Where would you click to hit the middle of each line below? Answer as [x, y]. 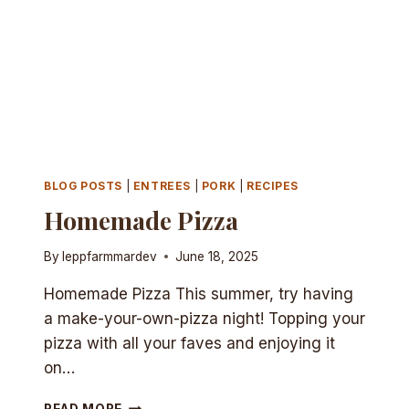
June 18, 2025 [217, 256]
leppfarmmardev [110, 256]
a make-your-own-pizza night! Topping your [204, 318]
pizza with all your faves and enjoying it [189, 343]
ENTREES [162, 186]
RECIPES [273, 186]
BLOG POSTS [83, 186]
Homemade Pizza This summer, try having [199, 294]
